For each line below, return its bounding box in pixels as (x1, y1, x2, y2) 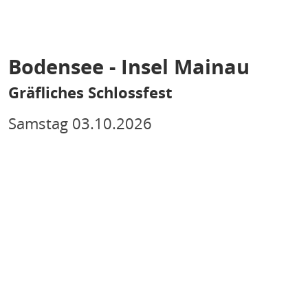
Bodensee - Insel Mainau (8, 53, 250, 80)
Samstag (8, 113, 68, 133)
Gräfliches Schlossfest (8, 82, 173, 102)
